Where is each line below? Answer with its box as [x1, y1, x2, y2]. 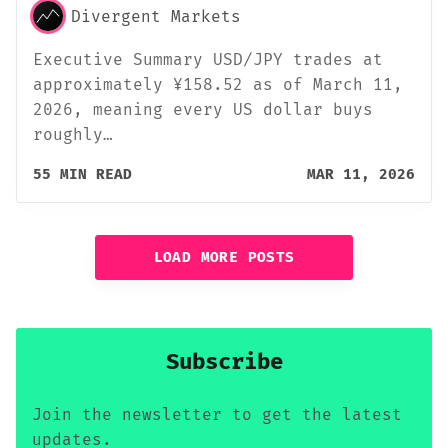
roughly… [33, 125, 113, 145]
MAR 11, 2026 [307, 166, 415, 184]
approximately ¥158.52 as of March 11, [33, 75, 403, 95]
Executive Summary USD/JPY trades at [33, 50, 383, 70]
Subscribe [165, 348, 283, 376]
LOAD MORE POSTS [153, 248, 295, 266]
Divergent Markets [71, 6, 241, 26]
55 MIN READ [33, 166, 132, 184]
